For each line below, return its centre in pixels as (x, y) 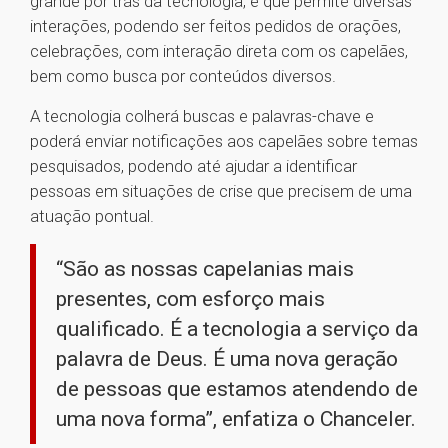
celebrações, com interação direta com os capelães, (219, 51)
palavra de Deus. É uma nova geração (227, 359)
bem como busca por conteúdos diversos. (183, 76)
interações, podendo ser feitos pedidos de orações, (215, 26)
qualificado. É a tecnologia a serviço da (237, 329)
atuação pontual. (92, 216)
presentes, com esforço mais (190, 299)
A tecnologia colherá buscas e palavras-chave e (202, 116)
